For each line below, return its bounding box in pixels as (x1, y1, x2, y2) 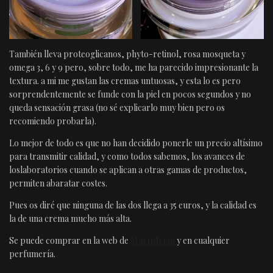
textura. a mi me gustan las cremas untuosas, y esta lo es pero (9, 75, 241, 87)
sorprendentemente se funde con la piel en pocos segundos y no (9, 88, 251, 101)
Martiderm (130, 235, 177, 247)
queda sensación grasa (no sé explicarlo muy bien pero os (9, 102, 225, 114)
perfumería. (9, 248, 55, 260)
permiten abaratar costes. (9, 177, 107, 190)
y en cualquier (177, 235, 230, 247)
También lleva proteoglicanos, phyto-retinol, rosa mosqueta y (9, 48, 246, 60)
